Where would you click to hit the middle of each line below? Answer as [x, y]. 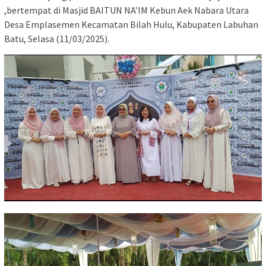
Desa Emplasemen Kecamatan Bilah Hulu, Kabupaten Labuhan [131, 25]
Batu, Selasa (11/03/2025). [57, 39]
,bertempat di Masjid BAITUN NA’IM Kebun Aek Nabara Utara [126, 10]
